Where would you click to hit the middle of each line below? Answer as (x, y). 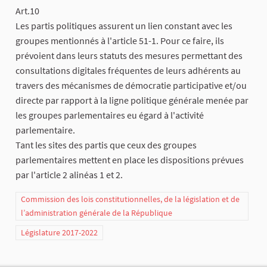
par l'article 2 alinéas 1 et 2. (69, 174)
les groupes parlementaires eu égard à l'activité (110, 115)
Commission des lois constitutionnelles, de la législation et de (130, 199)
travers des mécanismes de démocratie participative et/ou (131, 85)
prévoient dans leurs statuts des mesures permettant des (129, 55)
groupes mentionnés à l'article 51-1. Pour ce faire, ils (120, 40)
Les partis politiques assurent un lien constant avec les (124, 25)
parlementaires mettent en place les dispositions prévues (130, 159)
